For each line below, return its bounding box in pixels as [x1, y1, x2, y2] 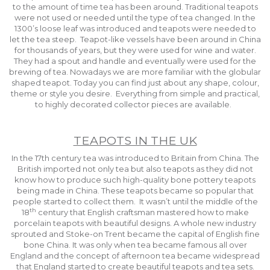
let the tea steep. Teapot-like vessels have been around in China [9, 34, 261, 45]
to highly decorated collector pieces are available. [35, 99, 235, 110]
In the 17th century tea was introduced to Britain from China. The [11, 152, 259, 163]
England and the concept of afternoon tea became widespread [10, 250, 260, 260]
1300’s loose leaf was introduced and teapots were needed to [14, 24, 256, 34]
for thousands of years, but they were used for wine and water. [14, 45, 256, 55]
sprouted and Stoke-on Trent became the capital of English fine [10, 228, 260, 239]
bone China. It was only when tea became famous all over [23, 239, 247, 250]
